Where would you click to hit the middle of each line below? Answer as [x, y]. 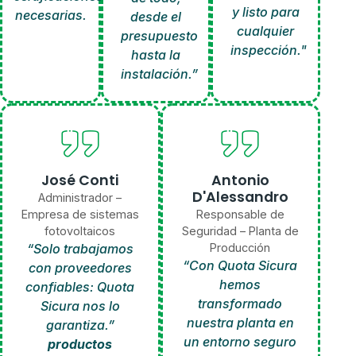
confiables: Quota [80, 287]
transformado [240, 304]
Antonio [240, 181]
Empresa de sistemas [80, 215]
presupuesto [159, 36]
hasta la [156, 55]
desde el [156, 17]
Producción [240, 248]
